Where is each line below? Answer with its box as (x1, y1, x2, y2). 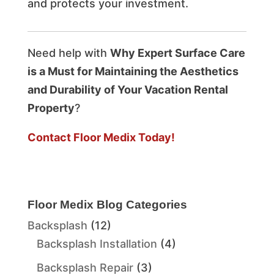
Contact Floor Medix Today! (27, 130, 175, 144)
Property (27, 101, 75, 114)
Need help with (27, 46, 110, 59)
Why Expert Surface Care (109, 46, 245, 59)
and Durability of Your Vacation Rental (27, 83, 228, 96)
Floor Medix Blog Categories (27, 198, 187, 211)
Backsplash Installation (36, 237, 157, 250)
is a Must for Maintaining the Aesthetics (27, 64, 239, 78)
